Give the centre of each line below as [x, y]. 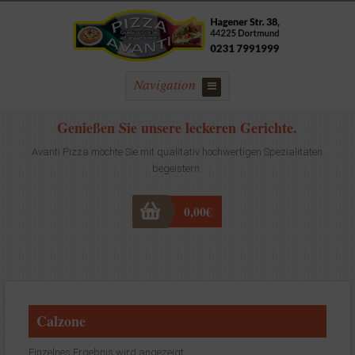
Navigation [165, 85]
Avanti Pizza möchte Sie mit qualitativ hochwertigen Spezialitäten [177, 151]
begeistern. [177, 168]
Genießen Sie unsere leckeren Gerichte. [177, 127]
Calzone [61, 321]
